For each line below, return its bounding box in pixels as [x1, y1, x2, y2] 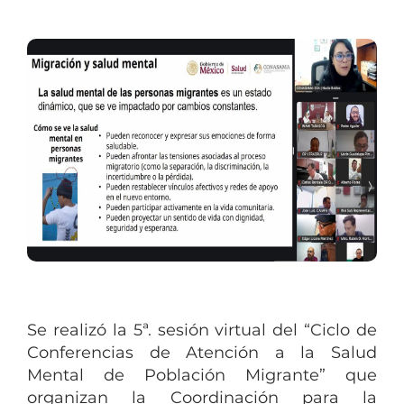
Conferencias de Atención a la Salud [27, 343, 377, 363]
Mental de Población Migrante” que [27, 365, 377, 386]
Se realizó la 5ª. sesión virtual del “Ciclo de [27, 320, 377, 341]
